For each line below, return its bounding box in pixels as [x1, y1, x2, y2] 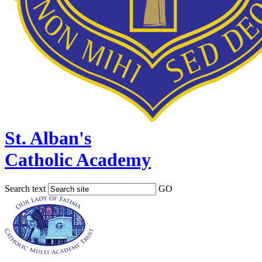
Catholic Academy [5, 149, 151, 170]
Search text [5, 184, 46, 194]
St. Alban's [5, 127, 91, 149]
